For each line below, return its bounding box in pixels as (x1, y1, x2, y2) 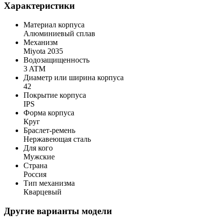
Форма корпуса (23, 109, 74, 117)
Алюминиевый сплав (23, 29, 95, 38)
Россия (23, 170, 46, 179)
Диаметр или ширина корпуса (23, 73, 124, 82)
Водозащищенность (23, 56, 89, 65)
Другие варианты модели (4, 205, 112, 216)
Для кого (23, 144, 53, 153)
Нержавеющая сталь (23, 135, 91, 144)
